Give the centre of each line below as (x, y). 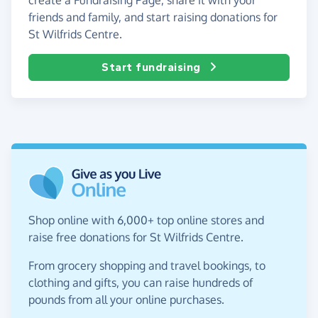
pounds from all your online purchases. (126, 299)
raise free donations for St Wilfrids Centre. (136, 237)
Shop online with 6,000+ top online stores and (146, 220)
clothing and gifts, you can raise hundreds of (141, 282)
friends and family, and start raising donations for (153, 17)
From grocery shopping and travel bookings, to (147, 265)
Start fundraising (151, 67)
